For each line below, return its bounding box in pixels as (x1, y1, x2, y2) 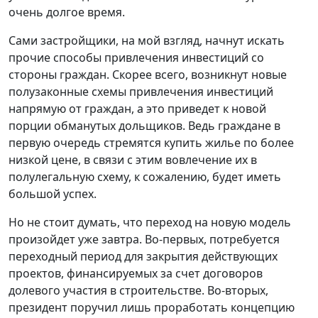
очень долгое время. (9, 4, 125, 20)
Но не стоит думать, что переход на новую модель (9, 214, 291, 230)
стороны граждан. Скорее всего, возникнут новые (9, 66, 287, 82)
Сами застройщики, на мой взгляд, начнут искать (9, 32, 285, 48)
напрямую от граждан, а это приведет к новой (9, 100, 266, 116)
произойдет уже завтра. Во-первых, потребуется (9, 231, 280, 247)
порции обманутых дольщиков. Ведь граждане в (9, 117, 280, 133)
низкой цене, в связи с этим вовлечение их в (9, 151, 257, 168)
